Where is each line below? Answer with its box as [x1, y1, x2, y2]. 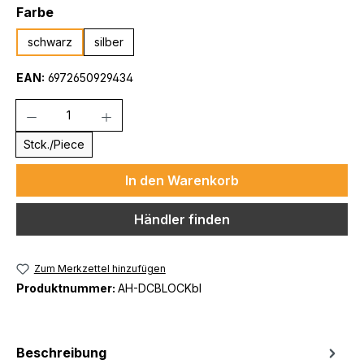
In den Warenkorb [125, 172, 239, 188]
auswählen [53, 3, 127, 19]
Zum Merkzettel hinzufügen [33, 262, 166, 275]
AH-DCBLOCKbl [118, 280, 201, 295]
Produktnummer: [16, 280, 118, 295]
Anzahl [15, 100, 51, 114]
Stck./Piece [24, 137, 84, 151]
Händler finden [134, 211, 230, 227]
